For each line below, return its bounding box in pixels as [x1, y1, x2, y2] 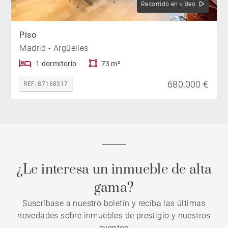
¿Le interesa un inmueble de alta [16, 161, 212, 178]
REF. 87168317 [23, 80, 68, 88]
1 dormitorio [35, 59, 77, 68]
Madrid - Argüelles [19, 43, 89, 53]
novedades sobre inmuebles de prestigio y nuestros [17, 211, 211, 220]
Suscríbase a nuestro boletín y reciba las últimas [22, 198, 206, 208]
